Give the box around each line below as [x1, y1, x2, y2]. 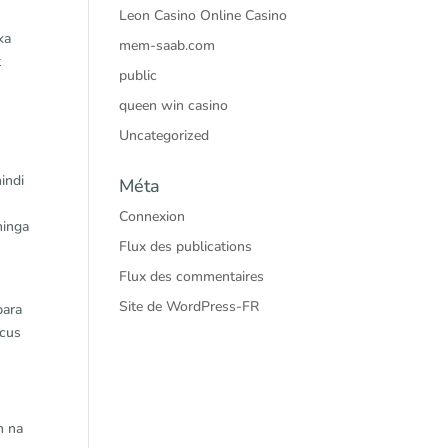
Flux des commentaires [119, 267, 265, 286]
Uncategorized [119, 126, 210, 145]
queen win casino [119, 96, 229, 115]
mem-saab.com [119, 36, 216, 55]
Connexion [119, 207, 186, 226]
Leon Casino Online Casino [119, 6, 288, 25]
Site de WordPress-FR [119, 297, 260, 316]
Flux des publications [119, 237, 253, 256]
